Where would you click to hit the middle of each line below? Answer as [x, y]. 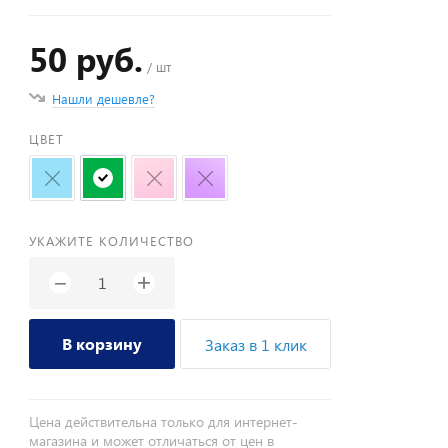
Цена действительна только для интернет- [164, 421]
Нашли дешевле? [104, 98]
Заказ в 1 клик [255, 344]
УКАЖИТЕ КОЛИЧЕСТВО [112, 240]
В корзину [102, 343]
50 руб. [86, 58]
